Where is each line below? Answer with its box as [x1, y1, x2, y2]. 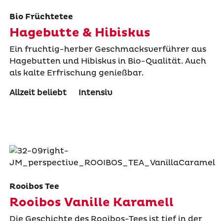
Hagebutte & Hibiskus [9, 25, 150, 40]
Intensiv [78, 87, 112, 98]
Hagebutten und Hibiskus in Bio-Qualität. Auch [9, 56, 206, 66]
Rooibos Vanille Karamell [9, 195, 174, 210]
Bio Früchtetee [9, 11, 73, 22]
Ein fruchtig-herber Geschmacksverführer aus [9, 44, 206, 54]
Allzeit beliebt [9, 87, 67, 98]
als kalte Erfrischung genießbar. [9, 68, 144, 78]
